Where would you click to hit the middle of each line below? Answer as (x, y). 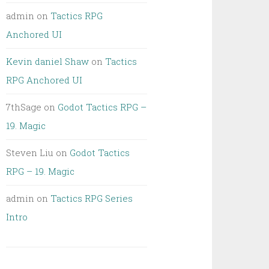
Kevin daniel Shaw (48, 61)
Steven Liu (30, 153)
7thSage (24, 107)
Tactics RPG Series (92, 198)
